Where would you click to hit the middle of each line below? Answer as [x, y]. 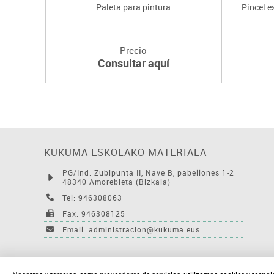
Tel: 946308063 [92, 197]
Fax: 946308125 [94, 213]
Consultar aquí [133, 63]
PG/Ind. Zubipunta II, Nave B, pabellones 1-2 [148, 172]
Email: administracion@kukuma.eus [131, 229]
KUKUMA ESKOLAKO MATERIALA [125, 152]
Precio [134, 50]
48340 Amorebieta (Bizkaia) [117, 181]
